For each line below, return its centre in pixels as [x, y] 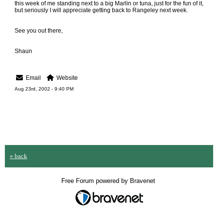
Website [67, 78]
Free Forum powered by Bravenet [109, 181]
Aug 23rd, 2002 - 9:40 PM [44, 89]
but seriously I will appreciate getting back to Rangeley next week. [101, 10]
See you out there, [39, 31]
